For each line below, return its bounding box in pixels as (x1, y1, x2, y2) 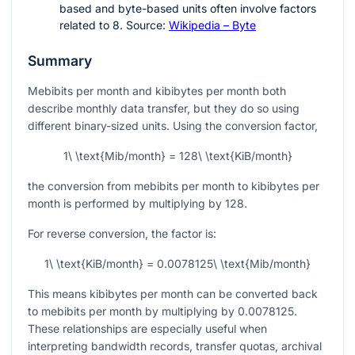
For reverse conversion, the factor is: (28, 227, 216, 241)
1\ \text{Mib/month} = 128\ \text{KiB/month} (63, 149, 292, 163)
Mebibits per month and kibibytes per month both (28, 84, 286, 98)
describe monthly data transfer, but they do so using (28, 101, 300, 116)
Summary (28, 52, 92, 70)
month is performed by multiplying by (28, 197, 225, 211)
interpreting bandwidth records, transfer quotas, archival (28, 339, 322, 353)
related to (59, 18, 113, 32)
